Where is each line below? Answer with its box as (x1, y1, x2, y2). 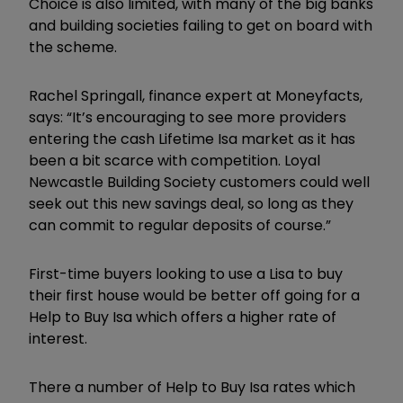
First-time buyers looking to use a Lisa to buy (29, 264, 343, 285)
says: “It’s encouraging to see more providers (29, 107, 346, 129)
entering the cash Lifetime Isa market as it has (29, 129, 355, 150)
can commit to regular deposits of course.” (29, 215, 331, 237)
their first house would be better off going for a (29, 285, 360, 307)
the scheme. (29, 37, 117, 58)
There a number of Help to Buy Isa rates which (29, 377, 355, 399)
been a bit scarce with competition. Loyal (29, 150, 320, 172)
